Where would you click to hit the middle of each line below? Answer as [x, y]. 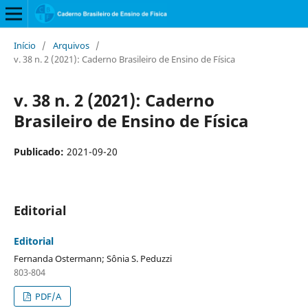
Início [24, 45]
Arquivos [71, 45]
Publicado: [40, 151]
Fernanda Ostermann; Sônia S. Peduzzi [92, 258]
